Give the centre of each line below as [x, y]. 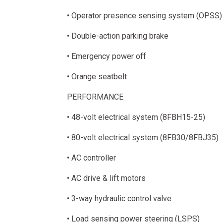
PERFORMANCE [95, 97]
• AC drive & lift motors [106, 178]
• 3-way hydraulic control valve [119, 198]
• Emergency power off [106, 56]
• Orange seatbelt [97, 77]
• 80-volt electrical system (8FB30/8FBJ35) [142, 138]
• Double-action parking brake [117, 36]
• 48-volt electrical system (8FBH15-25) [136, 117]
